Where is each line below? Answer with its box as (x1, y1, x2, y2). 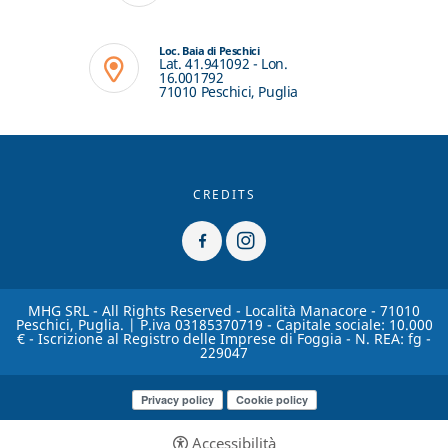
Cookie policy (235, 392, 308, 408)
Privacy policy (140, 392, 214, 408)
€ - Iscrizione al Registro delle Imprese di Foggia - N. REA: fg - (17, 329, 431, 349)
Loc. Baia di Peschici (159, 43, 260, 59)
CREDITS (192, 186, 256, 204)
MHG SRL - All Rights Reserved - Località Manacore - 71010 (28, 301, 420, 321)
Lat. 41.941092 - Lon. (159, 54, 288, 74)
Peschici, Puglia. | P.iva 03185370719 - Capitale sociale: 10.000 (15, 315, 433, 335)
